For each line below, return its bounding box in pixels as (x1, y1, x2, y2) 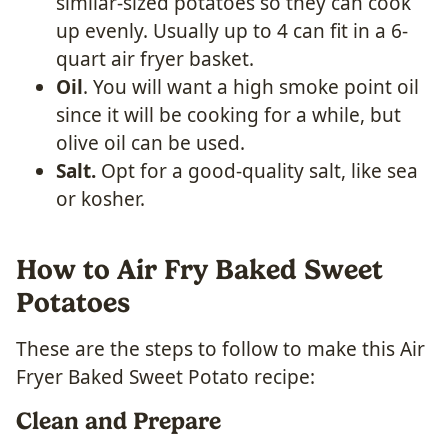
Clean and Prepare (16, 406, 221, 435)
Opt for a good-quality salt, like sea (96, 157, 418, 184)
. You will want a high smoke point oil (83, 73, 419, 100)
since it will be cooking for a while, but (56, 101, 401, 128)
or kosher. (56, 185, 145, 212)
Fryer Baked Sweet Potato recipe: (16, 363, 315, 390)
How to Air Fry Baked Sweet (16, 252, 383, 286)
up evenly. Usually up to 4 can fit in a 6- (56, 17, 408, 44)
